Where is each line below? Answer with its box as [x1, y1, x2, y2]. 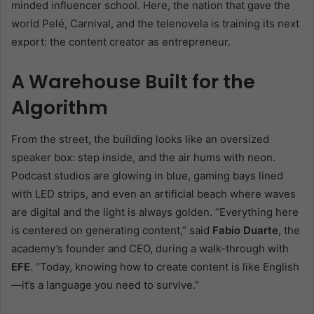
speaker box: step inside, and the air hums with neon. [11, 150, 275, 164]
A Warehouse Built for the [11, 69, 255, 95]
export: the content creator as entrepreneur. [11, 35, 231, 49]
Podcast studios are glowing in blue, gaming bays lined [11, 168, 283, 182]
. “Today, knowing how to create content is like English [30, 259, 299, 273]
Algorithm [11, 95, 108, 121]
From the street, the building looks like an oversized [11, 132, 269, 146]
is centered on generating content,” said [11, 223, 212, 237]
